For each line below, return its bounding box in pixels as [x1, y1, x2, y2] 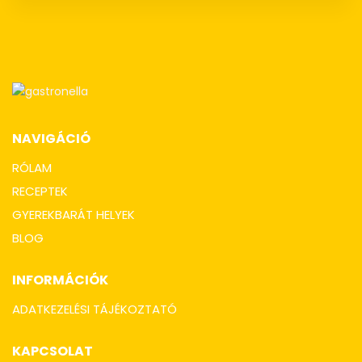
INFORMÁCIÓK [12, 271, 108, 289]
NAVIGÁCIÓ [12, 129, 90, 148]
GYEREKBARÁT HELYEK [12, 206, 135, 223]
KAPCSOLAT [12, 342, 93, 360]
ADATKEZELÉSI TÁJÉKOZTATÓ [12, 301, 177, 318]
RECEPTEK [12, 183, 68, 200]
